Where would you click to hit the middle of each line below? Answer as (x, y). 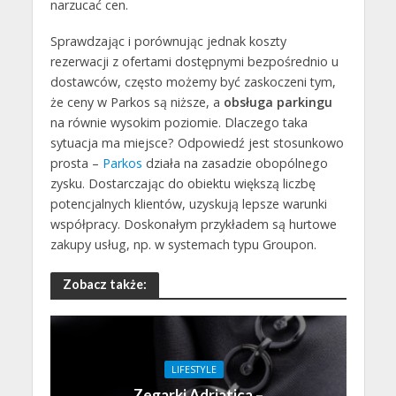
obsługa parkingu (278, 102)
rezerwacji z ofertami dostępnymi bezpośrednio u (194, 61)
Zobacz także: (104, 284)
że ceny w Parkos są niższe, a (137, 102)
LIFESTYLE (194, 369)
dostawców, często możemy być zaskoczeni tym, (193, 81)
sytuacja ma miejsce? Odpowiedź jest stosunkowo (197, 142)
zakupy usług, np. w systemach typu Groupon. (183, 244)
